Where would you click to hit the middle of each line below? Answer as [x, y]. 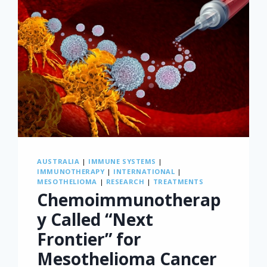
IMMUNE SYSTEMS [122, 162]
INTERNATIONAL [144, 172]
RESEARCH [125, 182]
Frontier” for [89, 239]
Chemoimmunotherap [129, 199]
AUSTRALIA [58, 162]
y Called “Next [95, 219]
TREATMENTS [178, 182]
